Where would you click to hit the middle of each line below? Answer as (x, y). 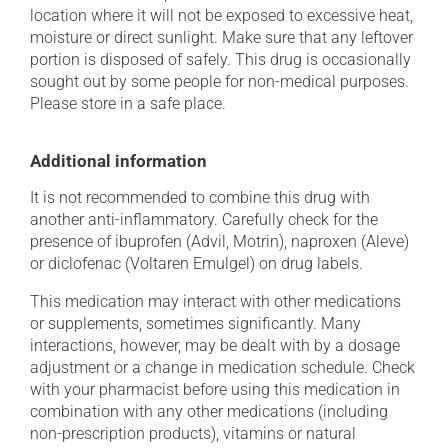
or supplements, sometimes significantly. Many (195, 323)
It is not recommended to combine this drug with (200, 197)
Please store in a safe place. (128, 103)
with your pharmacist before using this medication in (215, 389)
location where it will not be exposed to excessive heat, (221, 15)
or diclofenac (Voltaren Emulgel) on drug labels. (196, 263)
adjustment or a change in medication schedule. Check (222, 367)
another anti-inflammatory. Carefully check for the (204, 219)
